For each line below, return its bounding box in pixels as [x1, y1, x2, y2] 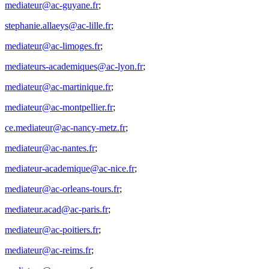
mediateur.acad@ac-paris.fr [5, 204, 108, 214]
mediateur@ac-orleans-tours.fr [5, 183, 119, 194]
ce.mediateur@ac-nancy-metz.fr [5, 122, 125, 133]
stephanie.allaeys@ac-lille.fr [5, 20, 111, 31]
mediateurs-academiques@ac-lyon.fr [5, 61, 143, 71]
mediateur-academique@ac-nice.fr [5, 163, 134, 174]
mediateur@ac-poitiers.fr [5, 224, 98, 235]
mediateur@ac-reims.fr [5, 244, 91, 255]
